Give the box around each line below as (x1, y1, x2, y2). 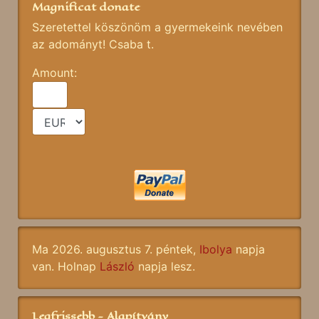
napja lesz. (135, 259, 195, 274)
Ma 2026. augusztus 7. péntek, (32, 242, 199, 257)
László (100, 259, 135, 274)
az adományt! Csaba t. (32, 37, 154, 52)
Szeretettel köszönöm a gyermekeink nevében (32, 20, 283, 35)
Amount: (32, 66, 80, 80)
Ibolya (199, 242, 232, 257)
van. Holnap (32, 259, 100, 274)
